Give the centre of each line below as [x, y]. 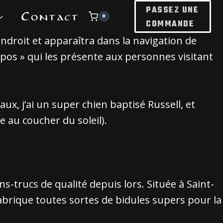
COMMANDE [170, 24]
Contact [51, 16]
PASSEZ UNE [172, 10]
